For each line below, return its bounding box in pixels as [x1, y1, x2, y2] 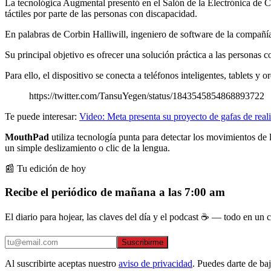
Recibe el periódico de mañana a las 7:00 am [5, 185, 225, 198]
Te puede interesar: [5, 111, 79, 122]
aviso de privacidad [119, 258, 192, 269]
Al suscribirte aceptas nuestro [5, 258, 116, 269]
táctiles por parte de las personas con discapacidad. [5, 8, 197, 19]
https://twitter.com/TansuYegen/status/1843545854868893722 [29, 90, 264, 101]
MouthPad [5, 131, 51, 142]
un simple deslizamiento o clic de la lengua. [5, 142, 170, 153]
